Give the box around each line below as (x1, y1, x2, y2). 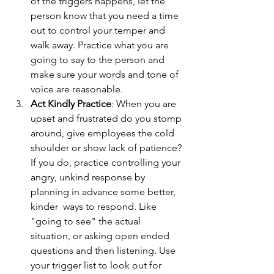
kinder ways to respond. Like (31, 201, 159, 212)
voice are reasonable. (31, 83, 125, 95)
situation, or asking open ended (31, 230, 172, 242)
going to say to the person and (31, 54, 167, 65)
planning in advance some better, (31, 186, 178, 198)
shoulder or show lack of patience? (31, 142, 184, 154)
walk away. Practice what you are (31, 39, 171, 51)
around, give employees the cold (31, 127, 177, 139)
